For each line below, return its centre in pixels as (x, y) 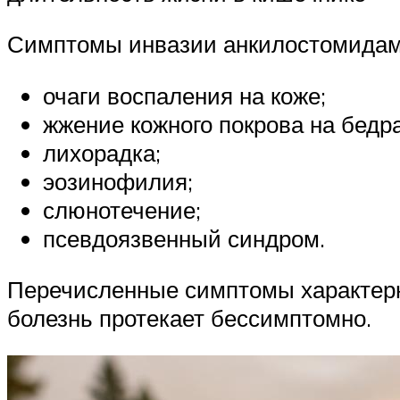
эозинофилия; (118, 181)
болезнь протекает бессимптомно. (189, 318)
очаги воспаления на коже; (184, 95)
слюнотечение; (122, 209)
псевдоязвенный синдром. (184, 238)
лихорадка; (102, 152)
